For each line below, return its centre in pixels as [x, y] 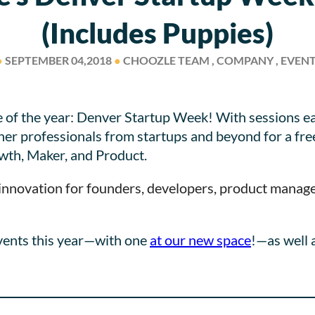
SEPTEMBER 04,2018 [58, 60]
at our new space [200, 239]
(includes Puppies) [157, 33]
